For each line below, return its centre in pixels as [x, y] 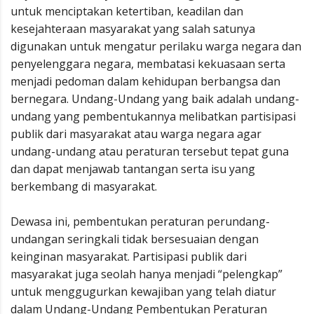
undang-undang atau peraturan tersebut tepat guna [150, 151]
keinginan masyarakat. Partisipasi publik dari [129, 257]
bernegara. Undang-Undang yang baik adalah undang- [155, 99]
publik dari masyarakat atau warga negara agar [136, 134]
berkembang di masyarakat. [84, 186]
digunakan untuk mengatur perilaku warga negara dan [156, 46]
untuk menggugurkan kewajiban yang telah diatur [143, 292]
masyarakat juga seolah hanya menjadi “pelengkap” [146, 274]
